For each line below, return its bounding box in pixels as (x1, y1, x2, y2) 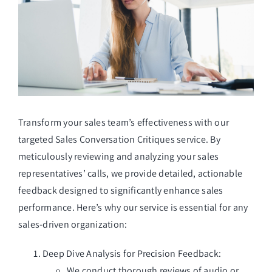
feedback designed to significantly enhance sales (18, 183, 223, 197)
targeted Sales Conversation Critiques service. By (18, 132, 220, 146)
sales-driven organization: (18, 217, 127, 231)
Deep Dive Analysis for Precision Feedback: (42, 246, 222, 260)
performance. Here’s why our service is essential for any (18, 200, 248, 214)
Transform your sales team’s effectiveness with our (18, 115, 229, 129)
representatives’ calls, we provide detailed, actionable (18, 166, 243, 180)
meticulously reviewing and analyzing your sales (18, 149, 219, 163)
